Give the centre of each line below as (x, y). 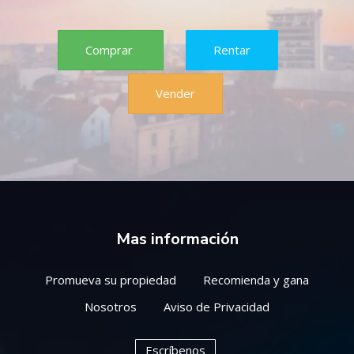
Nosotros (111, 307)
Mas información (177, 239)
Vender (175, 94)
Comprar (110, 50)
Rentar (232, 50)
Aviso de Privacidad (217, 307)
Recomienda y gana (256, 280)
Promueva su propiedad (111, 280)
